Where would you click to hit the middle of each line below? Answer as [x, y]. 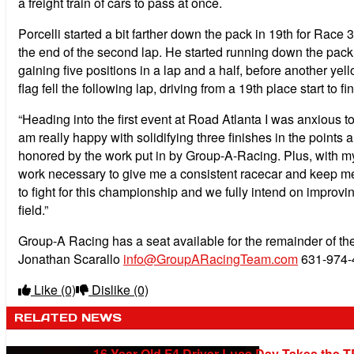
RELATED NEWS [68, 318]
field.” [33, 210]
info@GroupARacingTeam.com [211, 259]
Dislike [111, 290]
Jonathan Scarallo [71, 259]
